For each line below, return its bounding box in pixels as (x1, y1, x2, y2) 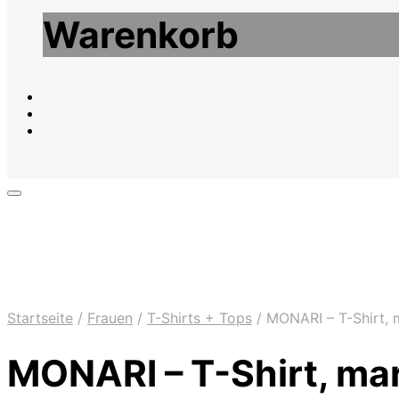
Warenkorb (43, 12, 239, 57)
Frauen (87, 308, 133, 327)
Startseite (7, 308, 73, 327)
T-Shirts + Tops (147, 308, 252, 327)
